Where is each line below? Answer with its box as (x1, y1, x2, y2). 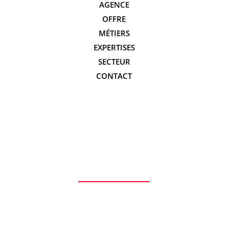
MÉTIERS (98, 27, 130, 38)
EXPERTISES (93, 42, 135, 52)
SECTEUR (98, 56, 130, 67)
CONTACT (96, 70, 132, 81)
